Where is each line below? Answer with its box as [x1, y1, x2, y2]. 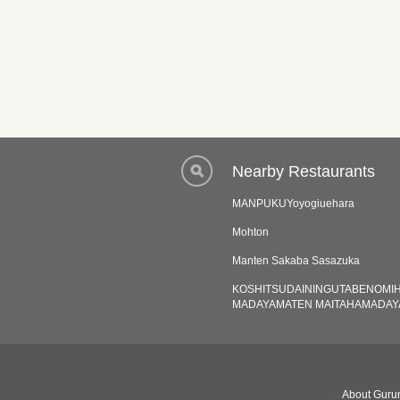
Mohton [232, 226, 269, 239]
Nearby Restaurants [232, 162, 375, 181]
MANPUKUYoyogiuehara [232, 197, 354, 211]
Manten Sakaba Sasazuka [232, 254, 360, 268]
